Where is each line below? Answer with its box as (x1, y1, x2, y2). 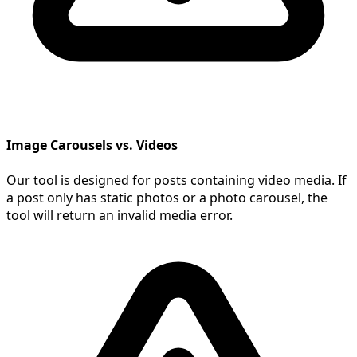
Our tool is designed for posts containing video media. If (6, 171, 347, 189)
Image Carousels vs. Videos (6, 136, 178, 155)
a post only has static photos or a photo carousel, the (6, 188, 328, 206)
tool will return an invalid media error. (6, 206, 233, 224)
